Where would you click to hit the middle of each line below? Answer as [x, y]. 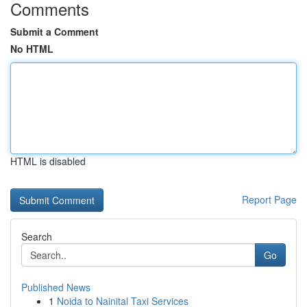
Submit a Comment [54, 32]
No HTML [32, 49]
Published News [56, 287]
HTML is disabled [48, 161]
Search [37, 236]
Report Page [269, 199]
